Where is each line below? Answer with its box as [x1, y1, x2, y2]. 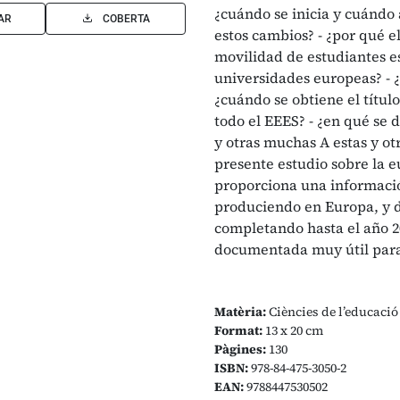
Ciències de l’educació [266, 303, 398, 321]
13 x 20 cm [262, 321, 323, 339]
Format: [214, 321, 262, 339]
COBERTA [102, 12, 150, 25]
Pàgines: [214, 340, 266, 358]
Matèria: [214, 303, 266, 321]
